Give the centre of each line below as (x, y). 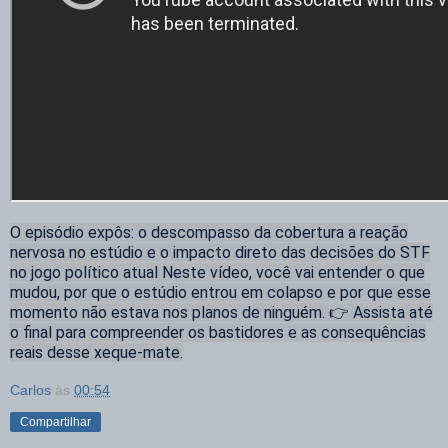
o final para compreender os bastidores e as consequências (218, 333)
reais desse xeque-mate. (96, 353)
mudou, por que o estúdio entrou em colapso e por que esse (220, 293)
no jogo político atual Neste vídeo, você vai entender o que (217, 273)
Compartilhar (55, 421)
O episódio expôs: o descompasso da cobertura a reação (209, 233)
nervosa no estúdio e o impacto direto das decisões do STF (220, 253)
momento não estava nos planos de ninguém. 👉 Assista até (221, 313)
